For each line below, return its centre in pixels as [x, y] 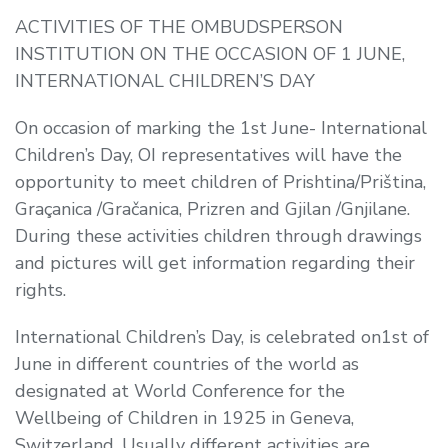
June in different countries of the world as [187, 363]
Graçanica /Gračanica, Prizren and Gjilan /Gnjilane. [212, 208]
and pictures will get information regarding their [215, 262]
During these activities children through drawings [218, 235]
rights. [40, 289]
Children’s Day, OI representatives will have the [208, 154]
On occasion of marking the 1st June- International [221, 127]
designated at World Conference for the [180, 390]
